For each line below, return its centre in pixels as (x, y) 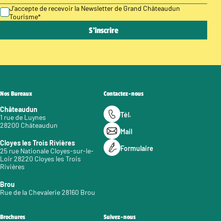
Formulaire (137, 148)
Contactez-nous (124, 93)
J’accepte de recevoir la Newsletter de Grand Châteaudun (94, 8)
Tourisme (23, 16)
